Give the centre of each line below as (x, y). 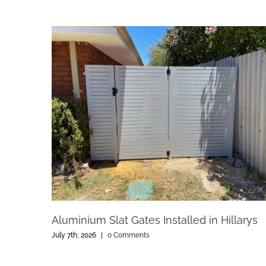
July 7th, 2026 (74, 235)
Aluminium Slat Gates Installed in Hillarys (155, 220)
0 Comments (129, 235)
